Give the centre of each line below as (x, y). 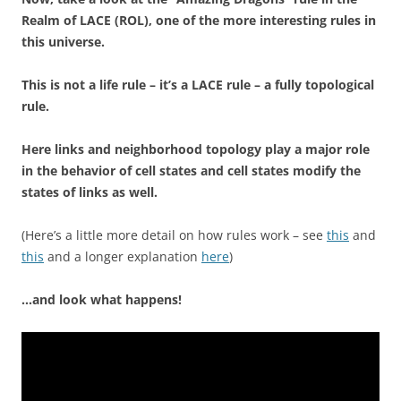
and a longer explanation (123, 256)
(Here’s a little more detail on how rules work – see (174, 235)
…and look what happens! (102, 299)
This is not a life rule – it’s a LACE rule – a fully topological (198, 85)
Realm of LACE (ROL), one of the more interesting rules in (199, 20)
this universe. (63, 42)
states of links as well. (90, 192)
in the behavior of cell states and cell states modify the (191, 171)
